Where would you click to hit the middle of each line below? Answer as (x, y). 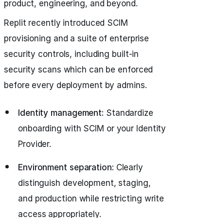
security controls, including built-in (72, 54)
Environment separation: (66, 167)
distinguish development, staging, (84, 183)
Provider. (35, 144)
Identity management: (61, 113)
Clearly (128, 167)
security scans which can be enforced (79, 70)
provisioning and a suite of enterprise (77, 38)
